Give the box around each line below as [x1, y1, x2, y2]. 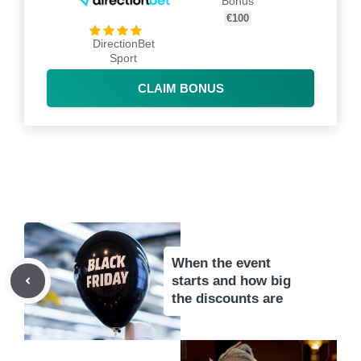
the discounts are [172, 290, 283, 306]
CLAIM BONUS [137, 81, 224, 95]
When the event [172, 255, 271, 271]
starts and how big [172, 272, 291, 288]
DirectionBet [92, 36, 155, 50]
